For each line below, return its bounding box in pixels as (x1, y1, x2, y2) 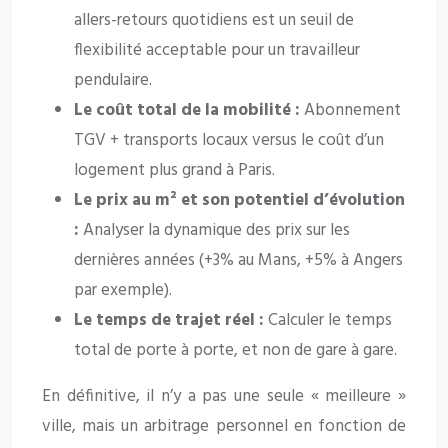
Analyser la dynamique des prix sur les (79, 217, 350, 245)
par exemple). (74, 277, 172, 305)
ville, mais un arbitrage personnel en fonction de (42, 413, 406, 441)
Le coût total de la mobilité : (74, 97, 300, 125)
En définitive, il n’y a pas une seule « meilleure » (42, 383, 406, 411)
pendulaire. (74, 67, 152, 95)
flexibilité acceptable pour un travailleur (74, 37, 360, 65)
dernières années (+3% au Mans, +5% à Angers (74, 247, 403, 275)
